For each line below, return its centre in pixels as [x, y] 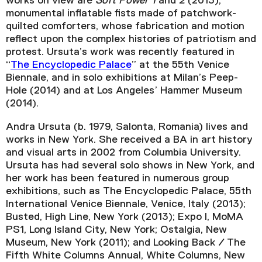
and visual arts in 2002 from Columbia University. [123, 153]
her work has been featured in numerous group [118, 179]
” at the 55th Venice [180, 65]
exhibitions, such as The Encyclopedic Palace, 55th [129, 192]
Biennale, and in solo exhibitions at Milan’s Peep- [122, 78]
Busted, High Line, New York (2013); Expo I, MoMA [125, 217]
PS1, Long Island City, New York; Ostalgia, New [116, 230]
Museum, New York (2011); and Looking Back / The [126, 243]
